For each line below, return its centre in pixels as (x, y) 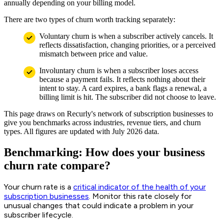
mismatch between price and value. (94, 54)
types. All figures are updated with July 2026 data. (82, 132)
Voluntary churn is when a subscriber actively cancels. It (126, 36)
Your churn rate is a (39, 187)
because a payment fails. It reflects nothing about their (122, 80)
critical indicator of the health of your (139, 187)
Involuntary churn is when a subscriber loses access (119, 71)
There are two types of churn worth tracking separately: (90, 20)
